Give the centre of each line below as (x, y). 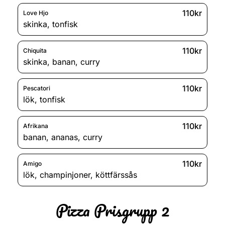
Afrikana (36, 126)
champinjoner (65, 175)
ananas (65, 137)
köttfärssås (116, 175)
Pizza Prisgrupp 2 (113, 210)
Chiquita (35, 51)
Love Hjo (36, 13)
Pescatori (37, 88)
